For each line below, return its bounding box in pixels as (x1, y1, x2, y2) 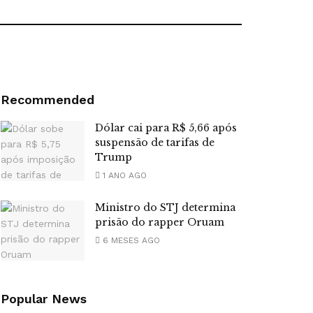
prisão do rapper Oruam (95, 216, 224, 229)
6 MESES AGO (100, 235, 160, 246)
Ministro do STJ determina (95, 201, 235, 214)
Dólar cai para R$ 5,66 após (95, 122, 237, 135)
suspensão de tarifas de (95, 136, 214, 150)
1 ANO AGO (100, 170, 147, 181)
